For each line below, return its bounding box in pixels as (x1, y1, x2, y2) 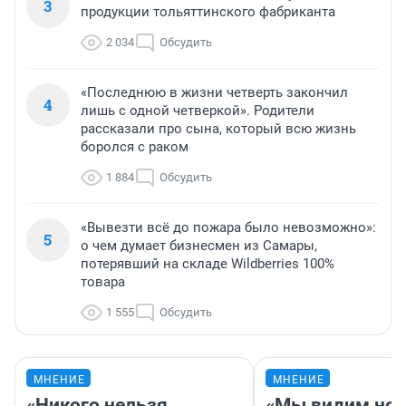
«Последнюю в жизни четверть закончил (81, 84, 348, 101)
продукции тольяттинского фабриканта (81, 4, 335, 21)
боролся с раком (81, 139, 188, 156)
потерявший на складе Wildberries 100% (81, 256, 334, 273)
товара (81, 274, 125, 291)
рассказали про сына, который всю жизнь (81, 121, 356, 138)
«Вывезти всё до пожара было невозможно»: (81, 219, 376, 237)
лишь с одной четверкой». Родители (81, 102, 314, 120)
